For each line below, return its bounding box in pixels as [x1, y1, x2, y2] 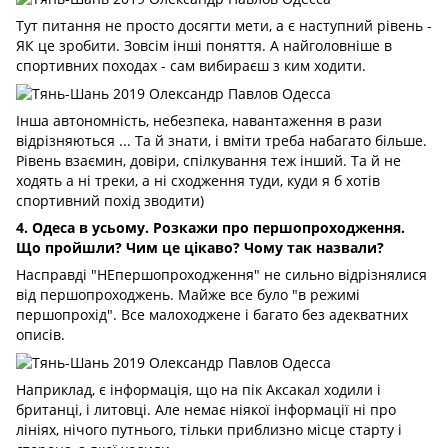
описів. [16, 324, 65, 344]
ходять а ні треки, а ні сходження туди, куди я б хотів [16, 170, 380, 190]
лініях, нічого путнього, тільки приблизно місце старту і [16, 420, 402, 440]
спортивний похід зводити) [16, 190, 204, 210]
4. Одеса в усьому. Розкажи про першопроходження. [16, 217, 405, 237]
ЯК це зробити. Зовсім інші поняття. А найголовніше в [16, 35, 392, 55]
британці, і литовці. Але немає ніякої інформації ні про [16, 400, 396, 420]
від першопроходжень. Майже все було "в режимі [16, 284, 360, 304]
